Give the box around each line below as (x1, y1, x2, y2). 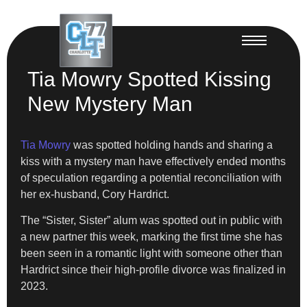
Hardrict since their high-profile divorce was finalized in (21, 263, 286, 275)
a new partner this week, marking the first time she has (21, 230, 282, 243)
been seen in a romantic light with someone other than (21, 247, 282, 259)
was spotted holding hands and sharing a (71, 138, 273, 151)
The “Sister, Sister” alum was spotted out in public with (21, 214, 282, 226)
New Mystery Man (27, 92, 193, 115)
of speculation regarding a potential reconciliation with (21, 171, 282, 184)
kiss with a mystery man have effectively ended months (21, 155, 286, 167)
